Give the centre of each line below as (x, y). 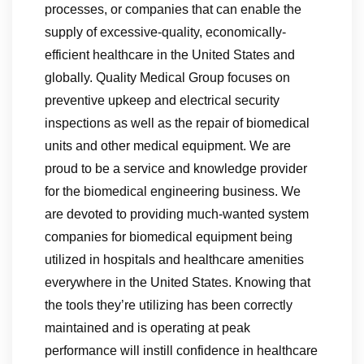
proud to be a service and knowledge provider (176, 168)
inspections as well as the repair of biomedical (177, 123)
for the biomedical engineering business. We (173, 191)
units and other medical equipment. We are (168, 145)
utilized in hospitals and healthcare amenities (174, 259)
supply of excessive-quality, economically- (165, 32)
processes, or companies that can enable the (173, 9)
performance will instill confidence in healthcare (181, 350)
